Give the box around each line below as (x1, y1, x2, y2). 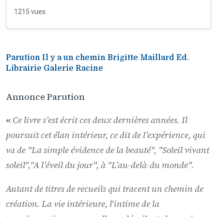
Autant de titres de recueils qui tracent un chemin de (6, 182, 203, 195)
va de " (6, 144, 31, 156)
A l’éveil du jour (33, 159, 93, 171)
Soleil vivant (162, 144, 209, 156)
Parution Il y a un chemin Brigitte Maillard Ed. (6, 53, 189, 62)
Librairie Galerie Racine (6, 63, 103, 73)
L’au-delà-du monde (111, 159, 188, 171)
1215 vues (14, 7, 46, 15)
